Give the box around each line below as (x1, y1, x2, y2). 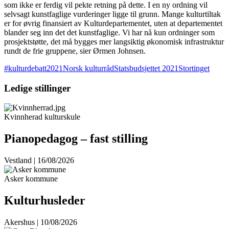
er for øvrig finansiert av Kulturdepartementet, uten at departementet (4, 18, 222, 28)
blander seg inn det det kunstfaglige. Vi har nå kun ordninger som (4, 28, 215, 37)
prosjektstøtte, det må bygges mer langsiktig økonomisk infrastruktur (4, 37, 224, 46)
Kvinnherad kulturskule (4, 112, 80, 122)
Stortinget (178, 63, 210, 73)
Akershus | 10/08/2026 (4, 217, 77, 226)
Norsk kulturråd (63, 63, 114, 73)
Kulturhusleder (4, 193, 85, 207)
